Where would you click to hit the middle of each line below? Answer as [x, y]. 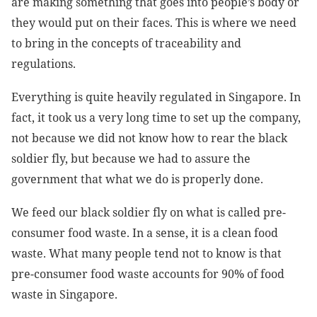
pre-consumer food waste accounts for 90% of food [148, 274]
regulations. [44, 64]
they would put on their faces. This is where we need [154, 23]
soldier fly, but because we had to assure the [131, 159]
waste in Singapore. [64, 295]
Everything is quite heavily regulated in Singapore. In [156, 97]
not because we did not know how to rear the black [149, 138]
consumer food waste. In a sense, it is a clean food [145, 233]
